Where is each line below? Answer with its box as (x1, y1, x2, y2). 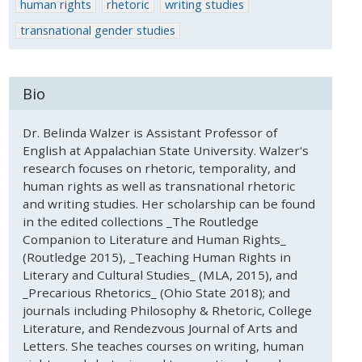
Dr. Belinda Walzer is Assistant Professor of (22, 124, 277, 141)
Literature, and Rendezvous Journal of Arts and (22, 320, 297, 337)
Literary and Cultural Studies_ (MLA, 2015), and (22, 267, 297, 284)
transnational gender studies (20, 22, 176, 38)
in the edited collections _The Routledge (22, 213, 259, 230)
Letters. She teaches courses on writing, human (22, 338, 304, 355)
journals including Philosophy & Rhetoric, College (22, 302, 312, 319)
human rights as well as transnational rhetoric (22, 178, 295, 195)
